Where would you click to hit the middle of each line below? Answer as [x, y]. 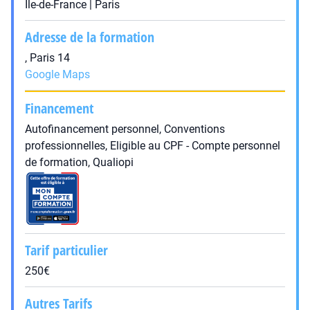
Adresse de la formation [90, 37]
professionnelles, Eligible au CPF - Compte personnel [153, 146]
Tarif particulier [66, 250]
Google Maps [57, 74]
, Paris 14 [47, 58]
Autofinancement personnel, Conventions [125, 129]
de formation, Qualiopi [79, 162]
